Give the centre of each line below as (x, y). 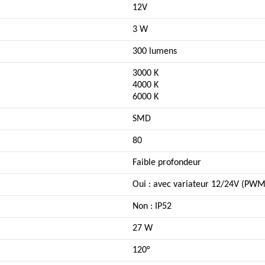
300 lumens (155, 51)
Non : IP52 (152, 206)
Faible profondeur (167, 162)
